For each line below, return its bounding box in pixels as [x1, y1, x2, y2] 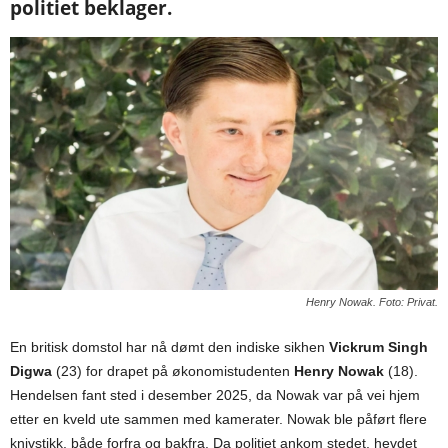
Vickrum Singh [329, 339, 428, 356]
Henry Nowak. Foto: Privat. [306, 296, 438, 309]
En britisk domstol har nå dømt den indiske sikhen [10, 339, 329, 356]
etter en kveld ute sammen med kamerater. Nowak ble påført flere [10, 411, 427, 428]
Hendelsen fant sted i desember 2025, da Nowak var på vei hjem [10, 387, 420, 404]
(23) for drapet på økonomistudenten [52, 363, 294, 380]
